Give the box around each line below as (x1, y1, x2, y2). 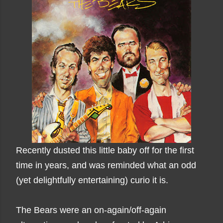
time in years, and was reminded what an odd (16, 160, 196, 170)
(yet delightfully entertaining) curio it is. (16, 175, 168, 185)
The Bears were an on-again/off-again (16, 205, 166, 215)
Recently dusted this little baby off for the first (16, 145, 194, 155)
